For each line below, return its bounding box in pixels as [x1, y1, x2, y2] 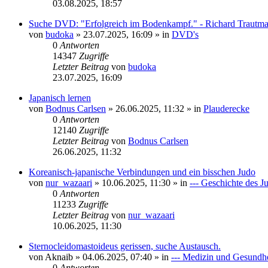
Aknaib [45, 252, 73, 262]
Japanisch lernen [29, 93, 91, 103]
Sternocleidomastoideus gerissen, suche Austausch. [29, 241, 221, 251]
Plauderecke [203, 103, 249, 114]
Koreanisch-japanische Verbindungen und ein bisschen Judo [29, 167, 255, 177]
